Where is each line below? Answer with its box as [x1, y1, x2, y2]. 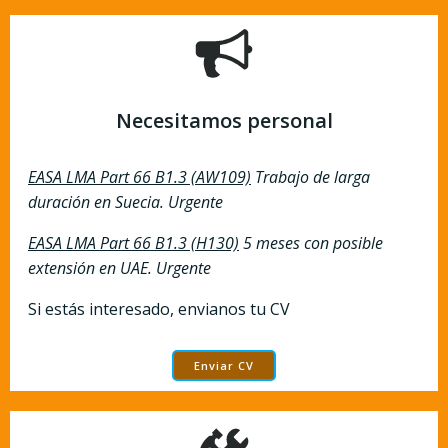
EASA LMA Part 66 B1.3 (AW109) [28, 165, 251, 188]
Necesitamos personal [115, 106, 333, 134]
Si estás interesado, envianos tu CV [28, 297, 290, 320]
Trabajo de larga [251, 165, 370, 188]
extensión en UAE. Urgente [28, 256, 215, 279]
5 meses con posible [239, 231, 383, 254]
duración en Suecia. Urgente [28, 190, 223, 213]
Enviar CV [194, 357, 254, 373]
